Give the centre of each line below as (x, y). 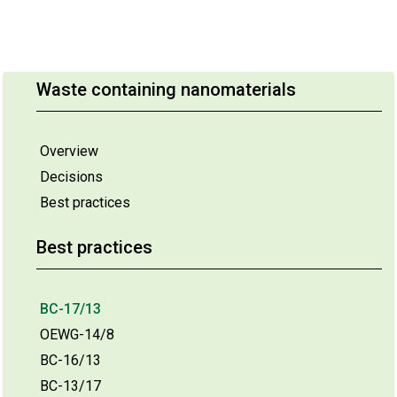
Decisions (71, 176)
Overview (69, 151)
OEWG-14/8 (77, 334)
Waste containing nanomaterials (166, 89)
